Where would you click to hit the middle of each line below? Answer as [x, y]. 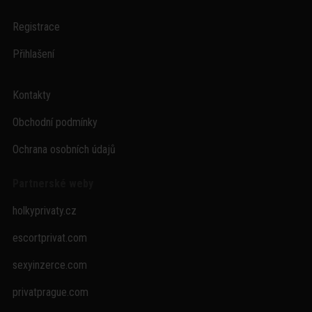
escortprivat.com [49, 238]
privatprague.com [50, 292]
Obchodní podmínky [55, 122]
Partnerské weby [53, 184]
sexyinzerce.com [49, 265]
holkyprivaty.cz [44, 211]
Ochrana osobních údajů [64, 149]
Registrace [36, 27]
